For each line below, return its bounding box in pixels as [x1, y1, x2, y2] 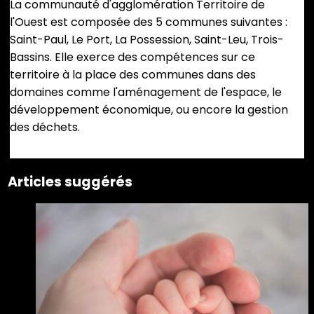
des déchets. [10, 118, 80, 135]
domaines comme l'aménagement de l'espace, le [10, 83, 282, 100]
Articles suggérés [8, 172, 132, 191]
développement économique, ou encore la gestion [10, 101, 288, 118]
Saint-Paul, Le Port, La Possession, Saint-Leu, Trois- [10, 31, 284, 48]
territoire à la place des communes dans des [10, 66, 256, 83]
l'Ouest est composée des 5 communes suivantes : [10, 13, 287, 30]
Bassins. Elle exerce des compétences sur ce [10, 48, 255, 65]
